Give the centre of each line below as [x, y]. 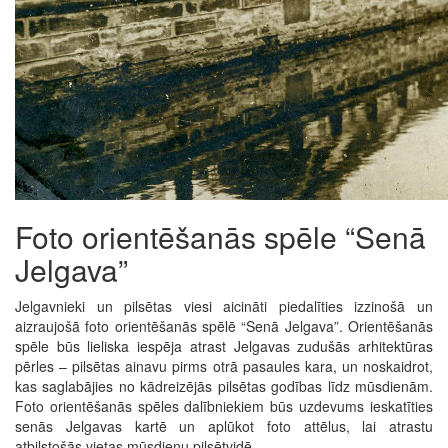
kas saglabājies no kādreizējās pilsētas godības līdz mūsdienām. [224, 386]
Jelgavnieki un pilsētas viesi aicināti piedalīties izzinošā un [224, 306]
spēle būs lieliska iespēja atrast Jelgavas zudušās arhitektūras [224, 346]
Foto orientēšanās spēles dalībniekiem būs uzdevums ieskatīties [224, 406]
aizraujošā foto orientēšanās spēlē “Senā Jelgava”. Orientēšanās [224, 326]
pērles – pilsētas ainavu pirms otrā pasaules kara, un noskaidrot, [224, 366]
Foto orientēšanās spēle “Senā [220, 237]
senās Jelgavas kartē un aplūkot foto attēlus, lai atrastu [224, 426]
